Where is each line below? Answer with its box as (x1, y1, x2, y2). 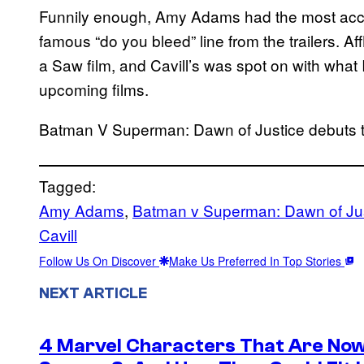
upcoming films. (39, 78, 149, 101)
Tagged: (39, 175, 96, 197)
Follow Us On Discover (39, 253, 159, 270)
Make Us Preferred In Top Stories (169, 253, 344, 270)
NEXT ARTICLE (39, 284, 147, 302)
